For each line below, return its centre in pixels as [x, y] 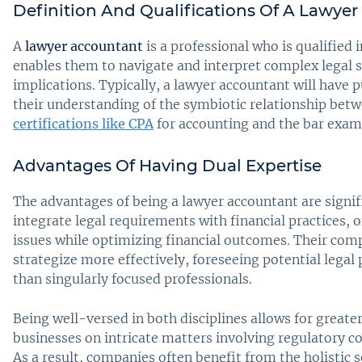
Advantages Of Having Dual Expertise [167, 166]
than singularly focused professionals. [133, 279]
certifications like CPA [83, 124]
